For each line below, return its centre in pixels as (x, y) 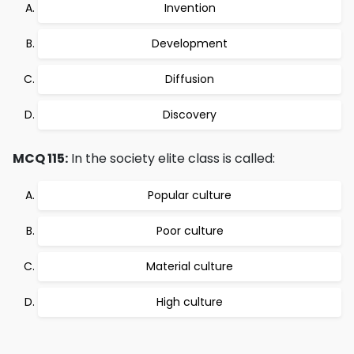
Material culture (190, 266)
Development (190, 43)
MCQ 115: (40, 158)
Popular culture (190, 195)
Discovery (190, 115)
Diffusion (190, 79)
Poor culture (190, 231)
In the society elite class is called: (171, 158)
